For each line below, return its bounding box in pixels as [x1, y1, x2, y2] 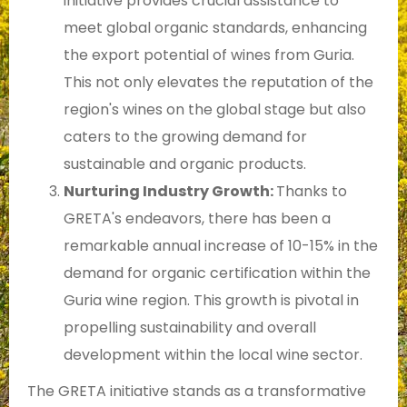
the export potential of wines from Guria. [64, 45, 354, 66]
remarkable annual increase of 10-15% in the [64, 235, 378, 257]
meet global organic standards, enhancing [64, 17, 367, 39]
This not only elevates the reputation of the [64, 72, 373, 94]
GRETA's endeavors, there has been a [64, 208, 331, 230]
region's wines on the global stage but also [64, 99, 366, 121]
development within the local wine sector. [64, 344, 362, 366]
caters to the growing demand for [64, 126, 307, 148]
